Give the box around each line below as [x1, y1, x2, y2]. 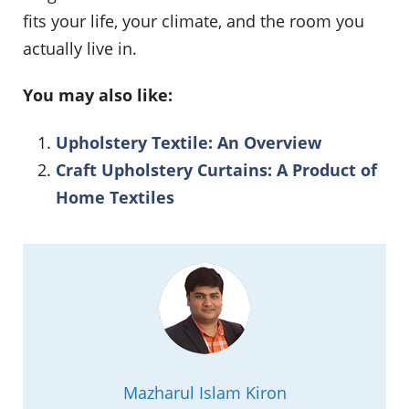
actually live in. [23, 37, 137, 59]
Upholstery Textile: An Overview [56, 131, 321, 154]
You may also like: [23, 84, 173, 107]
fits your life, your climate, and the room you [23, 9, 364, 32]
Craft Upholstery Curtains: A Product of [56, 159, 377, 182]
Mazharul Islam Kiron [122, 382, 287, 404]
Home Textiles [56, 186, 174, 209]
